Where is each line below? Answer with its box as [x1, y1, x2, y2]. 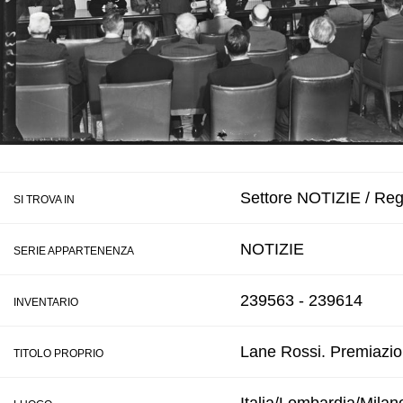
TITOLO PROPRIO [13, 347, 103, 360]
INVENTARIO [13, 296, 78, 309]
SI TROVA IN [13, 193, 75, 206]
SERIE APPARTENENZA [13, 245, 134, 257]
